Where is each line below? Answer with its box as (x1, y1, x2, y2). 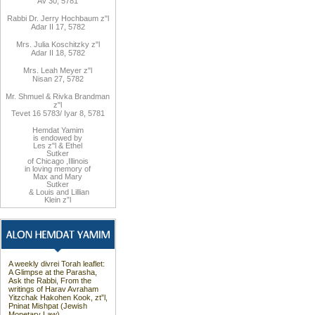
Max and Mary (33, 172, 82, 181)
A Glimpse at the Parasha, (8, 268, 97, 276)
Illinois (67, 157, 89, 165)
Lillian (70, 188, 89, 196)
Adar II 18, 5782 (30, 49, 85, 57)
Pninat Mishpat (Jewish (8, 302, 87, 310)
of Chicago (27, 157, 64, 165)
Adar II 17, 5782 (30, 22, 85, 31)
